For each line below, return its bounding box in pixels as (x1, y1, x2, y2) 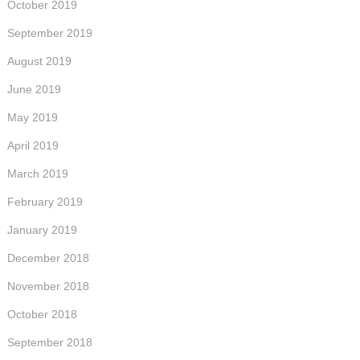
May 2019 (6, 110, 58, 124)
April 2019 (6, 138, 59, 152)
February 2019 (6, 194, 83, 208)
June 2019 (6, 82, 61, 96)
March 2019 (6, 166, 68, 180)
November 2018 (6, 279, 89, 292)
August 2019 (6, 54, 72, 67)
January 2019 (6, 223, 77, 236)
